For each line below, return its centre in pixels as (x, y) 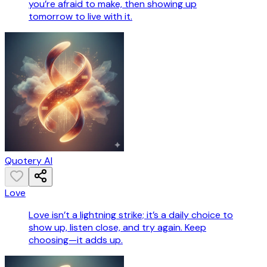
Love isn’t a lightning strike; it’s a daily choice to (131, 215)
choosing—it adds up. (76, 240)
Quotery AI (29, 161)
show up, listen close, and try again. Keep (117, 228)
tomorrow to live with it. (80, 17)
